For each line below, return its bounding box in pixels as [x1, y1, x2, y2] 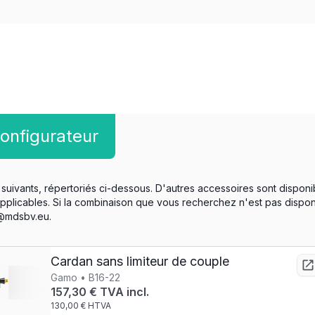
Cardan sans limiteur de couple [50, 254, 229, 269]
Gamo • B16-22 [50, 271, 120, 283]
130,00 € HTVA [50, 300, 111, 311]
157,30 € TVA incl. [50, 285, 149, 299]
